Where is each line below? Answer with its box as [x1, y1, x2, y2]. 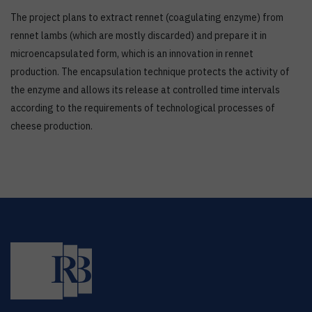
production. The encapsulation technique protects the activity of [10, 65, 290, 78]
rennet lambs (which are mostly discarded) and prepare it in [10, 29, 267, 42]
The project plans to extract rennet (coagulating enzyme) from [10, 11, 283, 24]
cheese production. [10, 120, 93, 132]
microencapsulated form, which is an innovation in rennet [10, 47, 253, 60]
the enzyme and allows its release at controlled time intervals [10, 84, 280, 96]
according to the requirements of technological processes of [10, 102, 275, 114]
